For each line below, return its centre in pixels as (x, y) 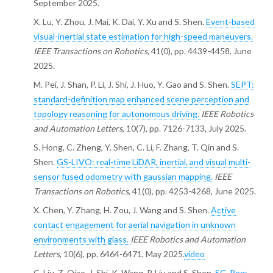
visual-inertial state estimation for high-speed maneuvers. (143, 37)
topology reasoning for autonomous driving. (117, 114)
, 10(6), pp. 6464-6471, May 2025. (122, 254)
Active (223, 210)
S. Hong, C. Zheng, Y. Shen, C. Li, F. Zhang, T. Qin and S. (136, 147)
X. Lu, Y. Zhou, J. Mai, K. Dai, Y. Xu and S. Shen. (119, 22)
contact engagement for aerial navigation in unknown (134, 225)
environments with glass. (82, 239)
